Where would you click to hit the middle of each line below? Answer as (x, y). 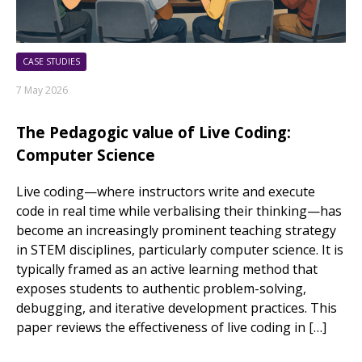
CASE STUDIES (51, 62)
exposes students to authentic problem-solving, (161, 288)
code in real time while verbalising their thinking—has (179, 210)
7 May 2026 (42, 90)
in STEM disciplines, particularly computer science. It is (180, 249)
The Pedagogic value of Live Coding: (154, 132)
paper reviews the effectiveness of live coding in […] (171, 327)
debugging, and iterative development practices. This (177, 307)
